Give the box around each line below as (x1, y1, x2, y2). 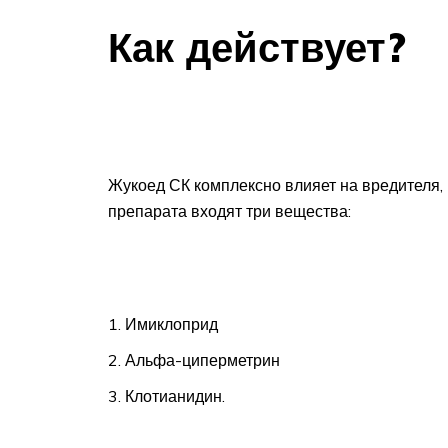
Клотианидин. (125, 386, 225, 407)
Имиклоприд (125, 314, 218, 335)
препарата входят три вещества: (108, 200, 351, 221)
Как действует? (108, 22, 406, 73)
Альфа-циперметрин (125, 350, 280, 371)
